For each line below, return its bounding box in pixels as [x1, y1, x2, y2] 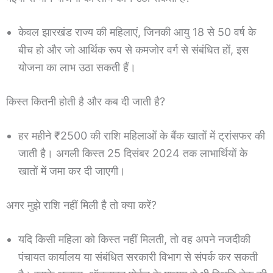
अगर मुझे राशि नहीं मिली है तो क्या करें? [6, 198, 157, 211]
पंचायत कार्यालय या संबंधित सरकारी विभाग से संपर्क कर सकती [18, 250, 258, 263]
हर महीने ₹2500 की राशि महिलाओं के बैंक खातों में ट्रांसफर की [18, 129, 265, 142]
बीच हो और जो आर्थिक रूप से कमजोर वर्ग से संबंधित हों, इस [18, 43, 249, 56]
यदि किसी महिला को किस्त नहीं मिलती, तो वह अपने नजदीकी [18, 232, 250, 246]
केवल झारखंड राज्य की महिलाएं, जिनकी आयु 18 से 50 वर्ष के [18, 25, 256, 38]
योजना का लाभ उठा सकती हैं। [18, 60, 136, 74]
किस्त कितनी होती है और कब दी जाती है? [6, 94, 165, 108]
